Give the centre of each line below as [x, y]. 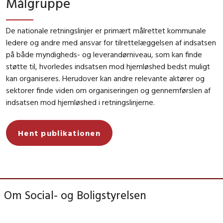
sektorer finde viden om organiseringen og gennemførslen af [108, 90]
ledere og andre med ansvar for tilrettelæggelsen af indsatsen [111, 42]
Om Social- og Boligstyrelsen [75, 195]
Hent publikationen [59, 133]
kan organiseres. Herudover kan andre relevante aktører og [105, 78]
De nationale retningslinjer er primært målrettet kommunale [106, 30]
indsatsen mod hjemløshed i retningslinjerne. [80, 102]
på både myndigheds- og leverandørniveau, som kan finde [104, 54]
